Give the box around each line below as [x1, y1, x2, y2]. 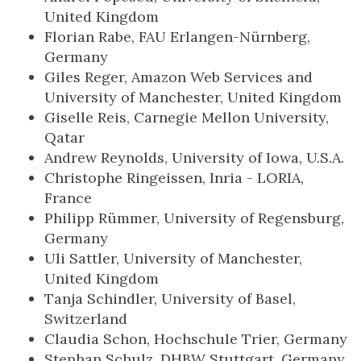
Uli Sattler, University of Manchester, [44, 249, 302, 268]
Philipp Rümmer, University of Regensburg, [44, 209, 344, 227]
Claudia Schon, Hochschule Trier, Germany [44, 330, 347, 348]
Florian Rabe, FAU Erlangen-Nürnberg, [44, 27, 310, 46]
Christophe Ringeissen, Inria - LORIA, [44, 168, 304, 187]
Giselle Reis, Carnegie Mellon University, [44, 108, 329, 127]
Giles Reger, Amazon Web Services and [44, 68, 313, 86]
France [44, 189, 92, 207]
